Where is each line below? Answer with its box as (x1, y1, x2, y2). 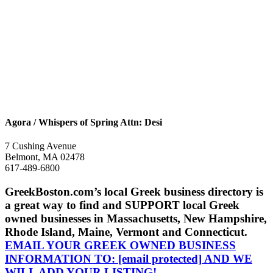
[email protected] (118, 252, 202, 266)
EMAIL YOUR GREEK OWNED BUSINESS (5, 239, 236, 252)
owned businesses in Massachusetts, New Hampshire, (5, 212, 267, 225)
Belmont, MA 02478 (5, 152, 85, 163)
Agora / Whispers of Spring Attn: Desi (5, 117, 162, 128)
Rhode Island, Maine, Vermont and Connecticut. (5, 225, 247, 239)
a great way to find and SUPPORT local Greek (5, 199, 239, 212)
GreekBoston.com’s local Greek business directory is (5, 185, 263, 199)
